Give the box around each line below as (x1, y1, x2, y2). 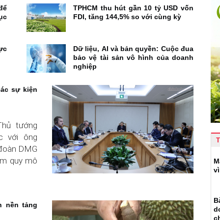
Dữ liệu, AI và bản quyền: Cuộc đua (73, 44, 193, 53)
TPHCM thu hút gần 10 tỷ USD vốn (73, 3, 193, 12)
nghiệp (73, 62, 97, 70)
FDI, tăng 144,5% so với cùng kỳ (73, 12, 181, 21)
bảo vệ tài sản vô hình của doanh (73, 53, 193, 61)
